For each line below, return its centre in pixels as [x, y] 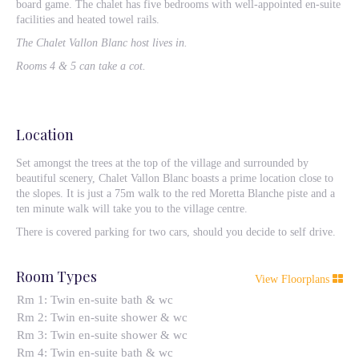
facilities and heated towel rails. [88, 20]
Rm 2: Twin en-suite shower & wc [102, 317]
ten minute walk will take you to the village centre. [132, 209]
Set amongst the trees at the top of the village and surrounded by [162, 163]
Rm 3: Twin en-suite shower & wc [102, 335]
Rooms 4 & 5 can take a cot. [81, 66]
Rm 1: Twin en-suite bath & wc [95, 300]
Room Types [56, 276]
